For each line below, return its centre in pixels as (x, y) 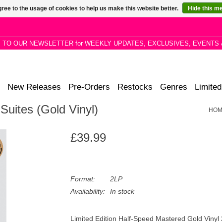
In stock (122, 191)
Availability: (87, 191)
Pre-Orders (89, 87)
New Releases (34, 87)
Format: (83, 179)
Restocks (135, 87)
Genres (174, 87)
